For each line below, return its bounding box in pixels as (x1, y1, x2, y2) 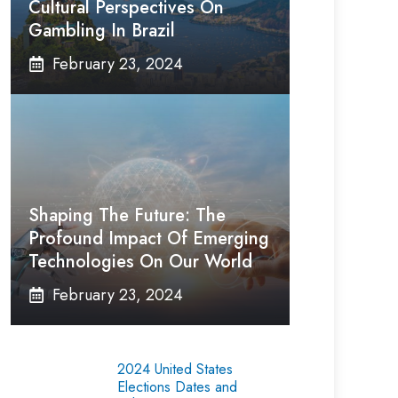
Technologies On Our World (28, 249, 252, 275)
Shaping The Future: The (28, 203, 226, 228)
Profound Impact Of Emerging (28, 226, 269, 251)
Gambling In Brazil (28, 18, 175, 44)
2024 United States (117, 359, 233, 379)
